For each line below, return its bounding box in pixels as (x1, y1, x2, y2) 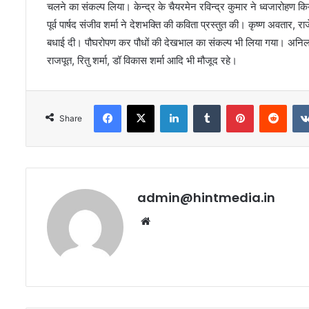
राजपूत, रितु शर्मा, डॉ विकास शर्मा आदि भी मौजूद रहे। (47, 53, 237, 67)
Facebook (121, 98, 163, 110)
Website (153, 213, 192, 227)
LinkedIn (187, 98, 223, 110)
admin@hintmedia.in (137, 188, 275, 206)
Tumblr (220, 98, 249, 110)
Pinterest (253, 98, 292, 110)
